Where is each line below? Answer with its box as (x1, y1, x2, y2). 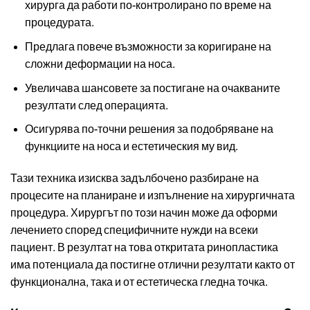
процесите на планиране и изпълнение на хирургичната (10, 190, 295, 202)
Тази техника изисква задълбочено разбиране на (10, 172, 259, 185)
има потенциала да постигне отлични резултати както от (10, 259, 295, 271)
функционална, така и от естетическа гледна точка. (10, 276, 268, 289)
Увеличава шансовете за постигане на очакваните (24, 82, 280, 94)
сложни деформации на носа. (24, 58, 175, 71)
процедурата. (24, 17, 94, 29)
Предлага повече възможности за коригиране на (24, 41, 271, 53)
